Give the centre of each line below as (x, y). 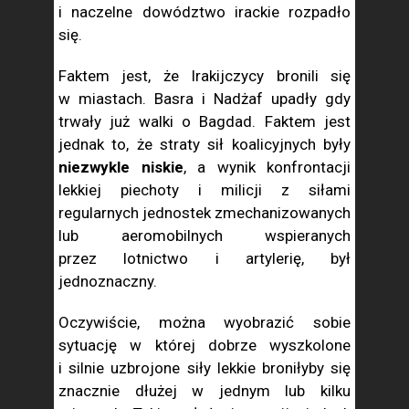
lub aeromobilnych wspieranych (204, 236)
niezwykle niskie (121, 167)
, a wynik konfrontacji (267, 167)
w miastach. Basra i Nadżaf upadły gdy (204, 99)
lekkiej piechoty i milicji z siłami (204, 190)
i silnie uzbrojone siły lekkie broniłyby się (204, 368)
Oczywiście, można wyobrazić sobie (204, 322)
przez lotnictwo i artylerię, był (204, 258)
